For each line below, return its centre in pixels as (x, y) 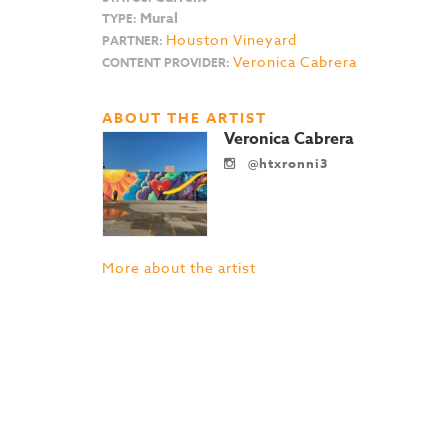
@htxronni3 (286, 163)
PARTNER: (132, 40)
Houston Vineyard (231, 39)
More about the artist (179, 267)
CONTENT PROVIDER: (166, 62)
